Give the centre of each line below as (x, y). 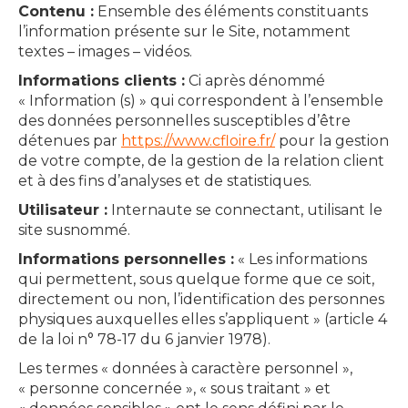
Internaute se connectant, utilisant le (245, 210)
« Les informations (301, 259)
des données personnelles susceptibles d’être (184, 121)
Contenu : (56, 11)
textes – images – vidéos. (105, 51)
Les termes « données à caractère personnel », (185, 368)
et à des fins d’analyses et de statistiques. (165, 181)
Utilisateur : (63, 210)
